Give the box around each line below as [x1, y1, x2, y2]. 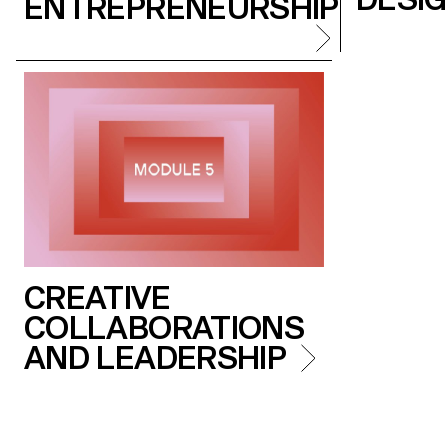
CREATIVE [24, 278, 170, 317]
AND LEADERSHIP [24, 338, 287, 377]
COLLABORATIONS [24, 308, 305, 347]
